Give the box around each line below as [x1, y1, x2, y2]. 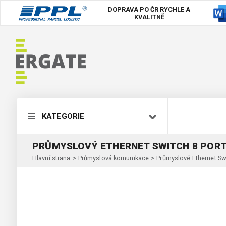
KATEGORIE [42, 111, 85, 121]
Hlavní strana [32, 154, 71, 162]
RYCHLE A [158, 6, 191, 13]
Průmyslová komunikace [78, 154, 149, 162]
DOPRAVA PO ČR [108, 6, 159, 13]
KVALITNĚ [134, 13, 164, 21]
